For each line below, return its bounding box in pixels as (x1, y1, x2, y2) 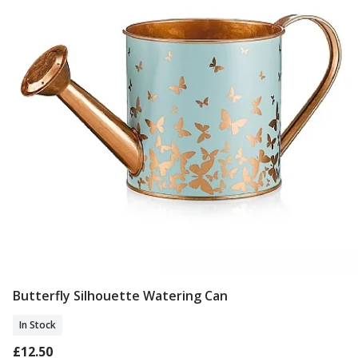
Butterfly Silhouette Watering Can (13, 287, 228, 305)
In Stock (19, 318, 56, 332)
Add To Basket (137, 288, 225, 307)
